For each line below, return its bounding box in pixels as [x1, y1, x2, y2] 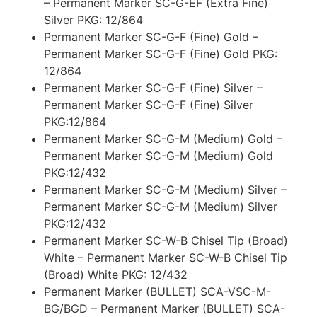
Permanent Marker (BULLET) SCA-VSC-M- [44, 284, 272, 299]
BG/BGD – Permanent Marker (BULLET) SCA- [44, 301, 286, 316]
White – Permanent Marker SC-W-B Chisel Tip [44, 250, 288, 265]
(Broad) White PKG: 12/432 [44, 267, 188, 282]
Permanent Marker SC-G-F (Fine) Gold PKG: [44, 46, 278, 61]
